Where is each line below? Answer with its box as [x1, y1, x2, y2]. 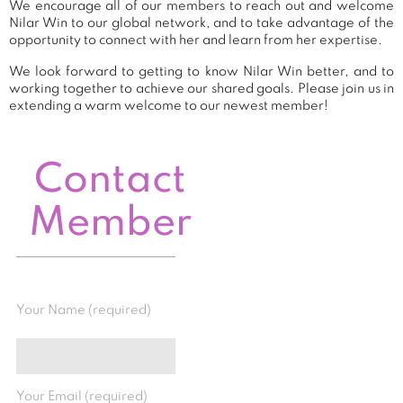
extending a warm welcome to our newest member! [9, 99, 328, 112]
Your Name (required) [15, 304, 151, 318]
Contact [34, 161, 187, 201]
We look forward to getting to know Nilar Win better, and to [9, 65, 394, 78]
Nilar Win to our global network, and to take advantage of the [9, 16, 394, 30]
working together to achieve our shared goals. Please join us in [9, 82, 394, 95]
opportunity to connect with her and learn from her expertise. [9, 33, 382, 47]
